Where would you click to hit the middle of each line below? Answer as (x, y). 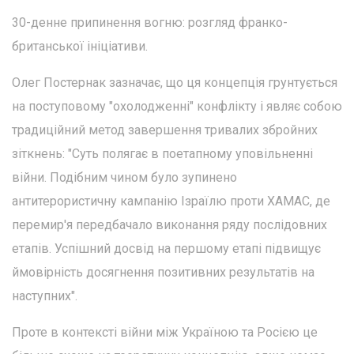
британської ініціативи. (80, 46)
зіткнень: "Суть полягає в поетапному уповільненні (162, 153)
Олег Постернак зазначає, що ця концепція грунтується (175, 82)
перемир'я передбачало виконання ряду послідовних (169, 224)
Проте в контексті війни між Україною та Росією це (165, 332)
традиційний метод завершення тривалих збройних (165, 130)
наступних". (45, 296)
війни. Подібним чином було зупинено (124, 177)
